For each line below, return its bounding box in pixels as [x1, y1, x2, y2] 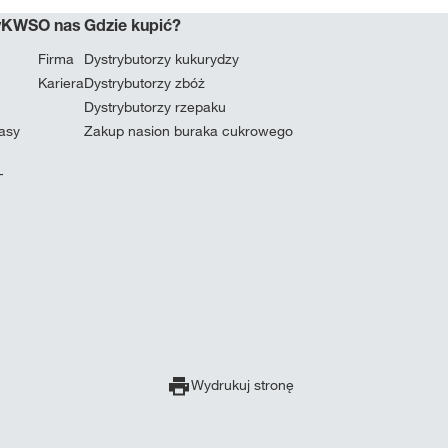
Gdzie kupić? [84, 15, 181, 35]
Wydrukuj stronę [190, 376, 294, 394]
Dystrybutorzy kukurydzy [84, 50, 239, 68]
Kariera [38, 74, 84, 92]
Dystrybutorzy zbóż [84, 74, 205, 92]
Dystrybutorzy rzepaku [84, 98, 226, 116]
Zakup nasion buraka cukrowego [84, 122, 293, 140]
